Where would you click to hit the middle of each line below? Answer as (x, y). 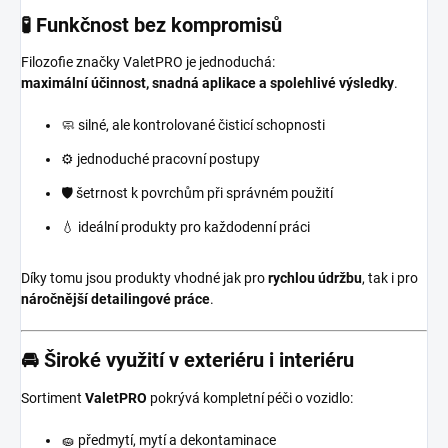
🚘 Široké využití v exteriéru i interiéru (187, 360)
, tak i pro (390, 278)
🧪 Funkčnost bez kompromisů (151, 24)
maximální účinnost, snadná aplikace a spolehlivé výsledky (207, 83)
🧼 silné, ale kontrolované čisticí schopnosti (193, 125)
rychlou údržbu (315, 278)
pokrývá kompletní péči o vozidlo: (250, 397)
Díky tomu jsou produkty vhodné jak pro (144, 278)
